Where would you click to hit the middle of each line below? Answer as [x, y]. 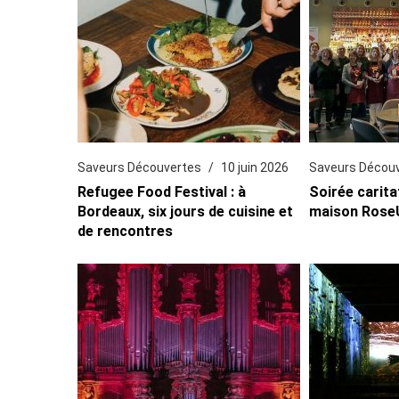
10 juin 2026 [255, 167]
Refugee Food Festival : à [162, 191]
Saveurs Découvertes [140, 167]
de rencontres [126, 231]
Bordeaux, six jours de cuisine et [186, 211]
